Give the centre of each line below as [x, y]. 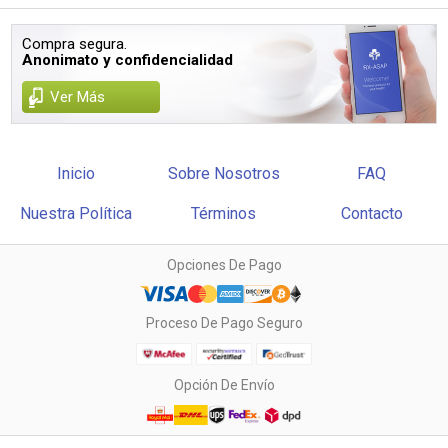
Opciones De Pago [224, 265]
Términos [224, 213]
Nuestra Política [76, 213]
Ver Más [78, 97]
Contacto [371, 213]
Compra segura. [75, 44]
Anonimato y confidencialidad [128, 60]
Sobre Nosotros [223, 173]
